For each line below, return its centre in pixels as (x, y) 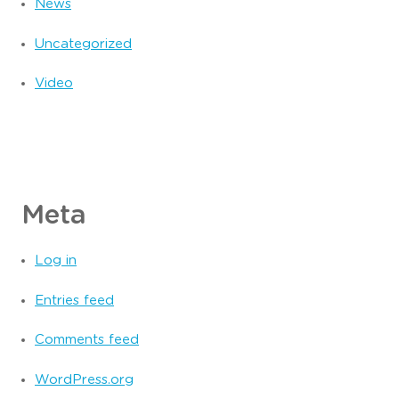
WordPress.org (84, 379)
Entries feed (74, 300)
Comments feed (87, 340)
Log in (56, 261)
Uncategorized (83, 44)
